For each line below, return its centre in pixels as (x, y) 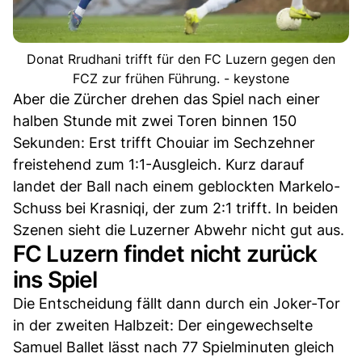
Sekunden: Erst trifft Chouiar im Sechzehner (164, 143)
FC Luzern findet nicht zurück (165, 254)
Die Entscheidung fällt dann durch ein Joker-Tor (177, 304)
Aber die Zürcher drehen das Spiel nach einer (166, 99)
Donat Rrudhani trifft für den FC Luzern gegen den (181, 59)
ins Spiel (55, 280)
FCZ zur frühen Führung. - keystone (181, 79)
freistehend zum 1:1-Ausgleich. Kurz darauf (159, 165)
